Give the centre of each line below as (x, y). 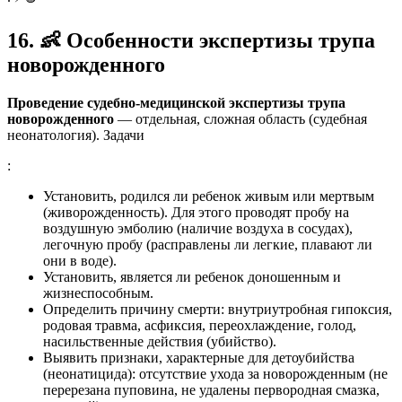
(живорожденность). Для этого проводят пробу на (196, 212)
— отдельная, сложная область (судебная (240, 118)
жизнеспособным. (98, 293)
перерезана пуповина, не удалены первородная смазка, (211, 389)
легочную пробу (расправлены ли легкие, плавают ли (208, 244)
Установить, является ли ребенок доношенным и (192, 276)
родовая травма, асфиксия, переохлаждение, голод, (200, 325)
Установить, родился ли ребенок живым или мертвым (209, 196)
